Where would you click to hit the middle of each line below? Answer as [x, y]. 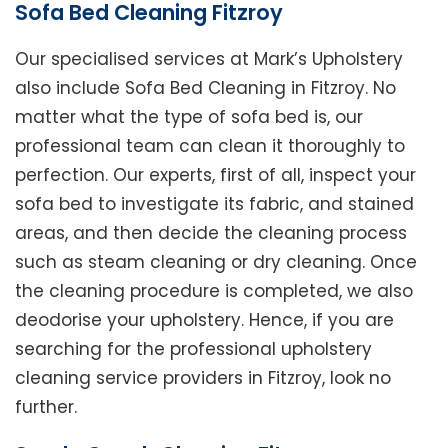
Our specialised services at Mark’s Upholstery [209, 59]
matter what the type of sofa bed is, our [189, 117]
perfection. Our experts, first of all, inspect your [215, 175]
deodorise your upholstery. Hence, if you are [204, 320]
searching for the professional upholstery [193, 349]
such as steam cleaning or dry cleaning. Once [216, 262]
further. [46, 407]
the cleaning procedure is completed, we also [214, 291]
